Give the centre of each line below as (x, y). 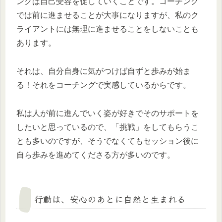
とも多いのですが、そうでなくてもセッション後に (108, 141)
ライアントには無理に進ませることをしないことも (108, 29)
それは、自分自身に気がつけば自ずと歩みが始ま (104, 71)
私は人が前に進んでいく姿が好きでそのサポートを (108, 113)
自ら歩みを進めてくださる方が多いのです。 (96, 155)
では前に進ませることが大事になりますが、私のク (108, 15)
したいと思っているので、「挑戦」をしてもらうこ (108, 127)
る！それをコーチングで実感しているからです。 (104, 85)
